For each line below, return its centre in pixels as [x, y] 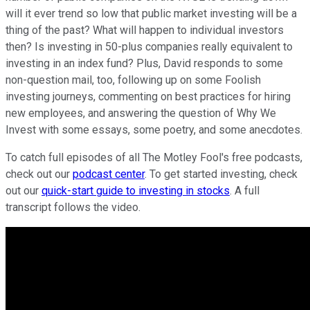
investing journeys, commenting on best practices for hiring [148, 96]
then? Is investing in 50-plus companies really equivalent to [149, 46]
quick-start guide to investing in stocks [136, 190]
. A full [245, 190]
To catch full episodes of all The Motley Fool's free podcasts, [154, 157]
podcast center [109, 174]
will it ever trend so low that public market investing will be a [151, 13]
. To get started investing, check [221, 174]
